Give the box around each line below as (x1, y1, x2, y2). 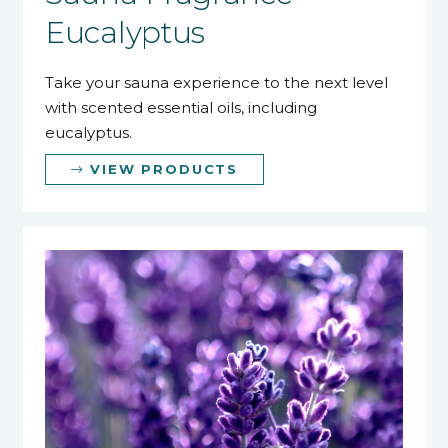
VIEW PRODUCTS (90, 161, 238, 178)
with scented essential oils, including (45, 97, 317, 117)
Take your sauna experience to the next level (45, 72, 388, 92)
